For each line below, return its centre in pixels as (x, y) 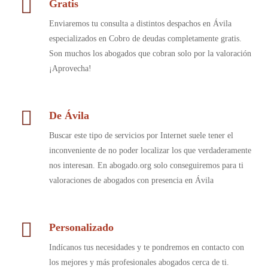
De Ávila (69, 115)
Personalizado (81, 227)
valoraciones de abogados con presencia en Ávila (131, 180)
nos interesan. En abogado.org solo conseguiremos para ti (146, 165)
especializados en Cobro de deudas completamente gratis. (145, 39)
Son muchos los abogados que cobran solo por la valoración (150, 54)
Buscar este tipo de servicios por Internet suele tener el (141, 135)
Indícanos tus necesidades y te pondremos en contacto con (146, 247)
